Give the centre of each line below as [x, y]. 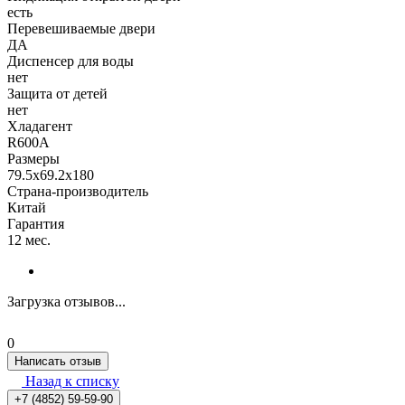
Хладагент [40, 126]
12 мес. [29, 240]
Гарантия [36, 223]
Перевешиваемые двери [81, 28]
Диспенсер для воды [71, 61]
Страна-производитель [78, 191]
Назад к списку [72, 381]
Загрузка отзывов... [66, 301]
